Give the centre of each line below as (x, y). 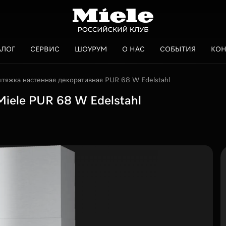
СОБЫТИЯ (178, 49)
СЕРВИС (45, 49)
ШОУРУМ (91, 49)
